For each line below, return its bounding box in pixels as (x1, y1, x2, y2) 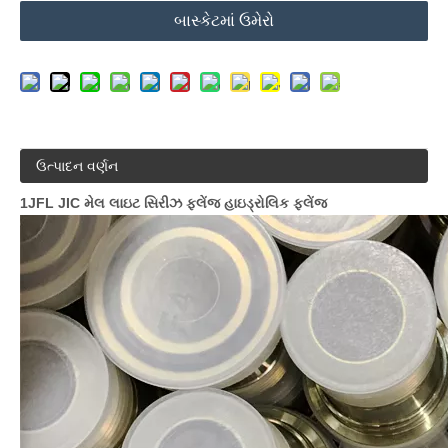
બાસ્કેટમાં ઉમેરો (174, 12, 274, 29)
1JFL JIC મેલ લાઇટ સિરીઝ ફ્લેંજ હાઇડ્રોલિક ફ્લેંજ (20, 195, 327, 211)
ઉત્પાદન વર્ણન (36, 158, 118, 174)
